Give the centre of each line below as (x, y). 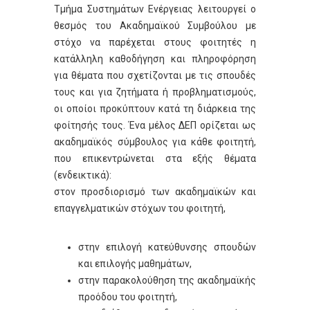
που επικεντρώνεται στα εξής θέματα (155, 158)
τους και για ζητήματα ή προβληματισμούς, (155, 92)
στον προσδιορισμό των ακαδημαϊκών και (155, 192)
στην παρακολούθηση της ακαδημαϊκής (167, 280)
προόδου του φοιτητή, (128, 297)
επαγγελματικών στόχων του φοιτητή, (140, 208)
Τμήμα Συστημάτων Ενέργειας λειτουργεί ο (155, 9)
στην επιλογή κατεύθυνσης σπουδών (167, 247)
